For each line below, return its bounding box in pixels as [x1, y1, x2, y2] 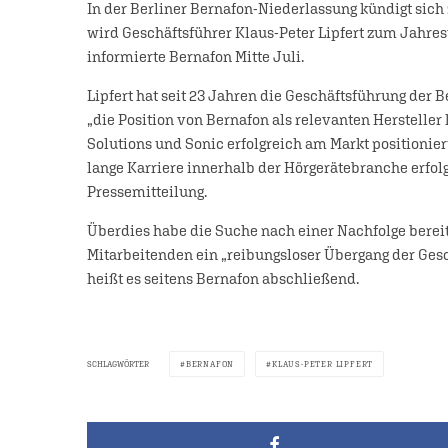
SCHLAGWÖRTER [87, 358, 149, 369]
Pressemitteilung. [87, 183, 207, 200]
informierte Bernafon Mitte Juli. [87, 48, 304, 65]
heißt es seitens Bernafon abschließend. [87, 270, 359, 287]
